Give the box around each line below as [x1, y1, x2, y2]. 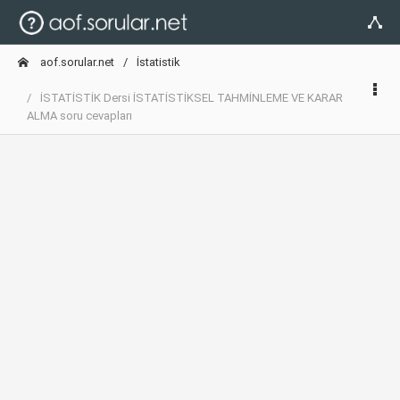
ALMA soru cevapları [27, 109, 132, 122]
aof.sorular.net [37, 55, 114, 69]
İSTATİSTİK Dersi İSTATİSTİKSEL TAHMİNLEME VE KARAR [40, 91, 343, 104]
